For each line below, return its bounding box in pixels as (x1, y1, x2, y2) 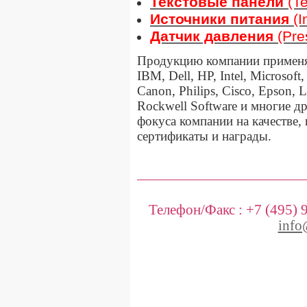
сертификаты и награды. (137, 128, 275, 143)
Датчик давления (150, 27, 273, 45)
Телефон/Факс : (148, 201, 246, 217)
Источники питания (150, 10, 289, 27)
